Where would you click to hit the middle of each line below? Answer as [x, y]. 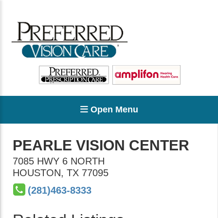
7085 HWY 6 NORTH [59, 161]
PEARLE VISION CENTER [101, 145]
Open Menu [113, 109]
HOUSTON [37, 173]
